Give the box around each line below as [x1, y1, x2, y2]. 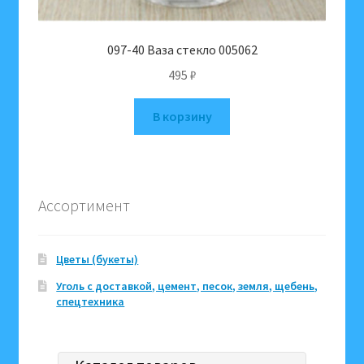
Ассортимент [37, 195, 130, 216]
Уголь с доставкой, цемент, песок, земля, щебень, [56, 279, 318, 294]
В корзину [152, 107, 212, 124]
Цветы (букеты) [56, 252, 139, 267]
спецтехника [56, 294, 125, 310]
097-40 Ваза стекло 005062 [106, 41, 258, 58]
